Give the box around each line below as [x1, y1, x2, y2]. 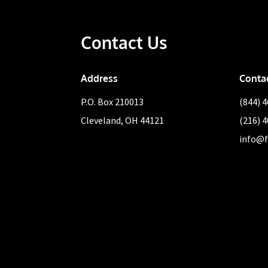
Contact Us [81, 32, 167, 53]
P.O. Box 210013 [81, 96, 144, 108]
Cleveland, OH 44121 [81, 114, 164, 126]
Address [81, 72, 118, 84]
